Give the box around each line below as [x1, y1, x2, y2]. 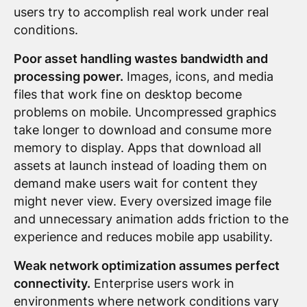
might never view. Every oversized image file [13, 193, 271, 208]
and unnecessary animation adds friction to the [13, 211, 288, 226]
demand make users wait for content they [13, 175, 258, 191]
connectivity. [13, 275, 90, 291]
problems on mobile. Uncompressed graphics [13, 104, 276, 119]
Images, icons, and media [123, 69, 273, 84]
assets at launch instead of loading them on [13, 158, 267, 173]
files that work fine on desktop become [13, 86, 242, 101]
